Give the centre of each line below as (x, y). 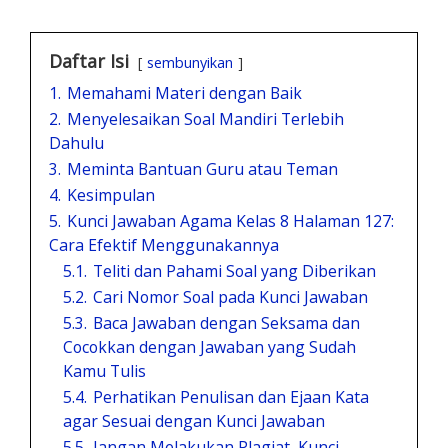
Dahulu (76, 142)
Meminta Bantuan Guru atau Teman (202, 168)
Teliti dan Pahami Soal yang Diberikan (234, 270)
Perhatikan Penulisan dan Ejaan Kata (231, 396)
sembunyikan (190, 62)
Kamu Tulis (104, 370)
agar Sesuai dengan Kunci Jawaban (194, 420)
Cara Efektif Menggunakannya (164, 244)
